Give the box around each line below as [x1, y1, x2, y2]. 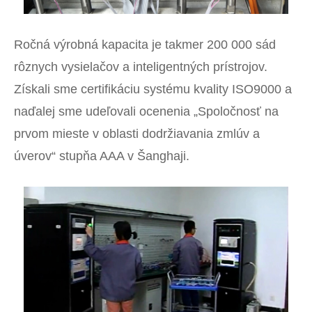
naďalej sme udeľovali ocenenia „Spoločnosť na [14, 104, 279, 118]
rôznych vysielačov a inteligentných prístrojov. [14, 59, 267, 74]
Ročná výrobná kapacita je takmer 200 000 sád [14, 37, 276, 52]
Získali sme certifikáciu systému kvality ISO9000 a [14, 81, 292, 96]
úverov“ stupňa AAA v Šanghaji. [14, 148, 189, 163]
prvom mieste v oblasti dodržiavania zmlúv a [14, 126, 260, 141]
